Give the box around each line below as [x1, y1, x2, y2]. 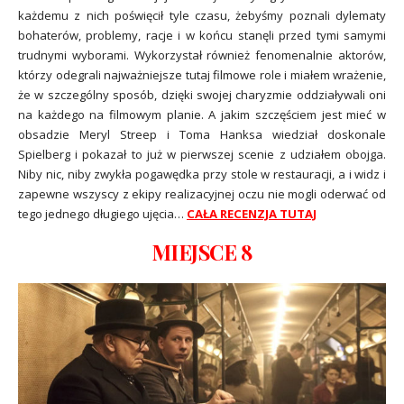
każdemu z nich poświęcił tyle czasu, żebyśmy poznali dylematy [18, 6, 386, 23]
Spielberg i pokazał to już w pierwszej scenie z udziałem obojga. [18, 145, 386, 162]
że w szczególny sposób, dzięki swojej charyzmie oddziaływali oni [18, 86, 386, 103]
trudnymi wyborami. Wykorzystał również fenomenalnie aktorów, [18, 46, 386, 63]
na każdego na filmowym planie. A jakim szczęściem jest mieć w [18, 106, 386, 123]
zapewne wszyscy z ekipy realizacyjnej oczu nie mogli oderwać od [18, 185, 386, 202]
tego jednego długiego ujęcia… [18, 205, 187, 222]
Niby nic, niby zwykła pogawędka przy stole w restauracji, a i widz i [18, 165, 386, 182]
